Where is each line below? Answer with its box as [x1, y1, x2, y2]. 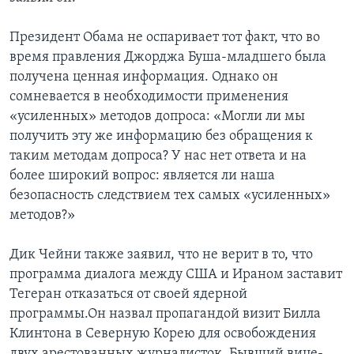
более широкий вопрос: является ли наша [9, 168, 275, 183]
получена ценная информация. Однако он [9, 69, 278, 85]
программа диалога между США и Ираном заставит [9, 266, 342, 282]
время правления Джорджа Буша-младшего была [9, 49, 326, 65]
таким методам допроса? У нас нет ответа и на [9, 148, 307, 164]
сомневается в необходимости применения [9, 88, 288, 104]
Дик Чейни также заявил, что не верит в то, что [9, 247, 313, 262]
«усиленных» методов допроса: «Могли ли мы [9, 108, 305, 124]
